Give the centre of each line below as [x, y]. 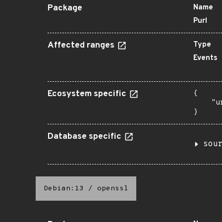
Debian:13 [64, 189]
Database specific [85, 137]
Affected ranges [82, 46]
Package [65, 8]
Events [205, 58]
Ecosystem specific [88, 94]
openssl [113, 189]
